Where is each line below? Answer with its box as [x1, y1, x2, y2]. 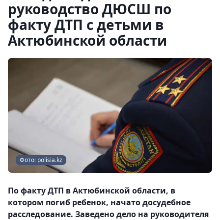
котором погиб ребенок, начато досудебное [8, 197, 191, 208]
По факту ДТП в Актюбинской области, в [8, 185, 175, 196]
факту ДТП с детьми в [8, 15, 164, 34]
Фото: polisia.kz [20, 156, 62, 164]
